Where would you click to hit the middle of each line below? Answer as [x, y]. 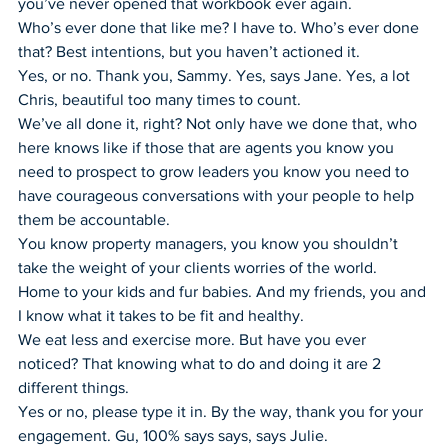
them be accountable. [94, 219]
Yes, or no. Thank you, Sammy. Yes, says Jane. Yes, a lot [216, 75]
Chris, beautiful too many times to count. [159, 99]
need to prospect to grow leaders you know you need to [215, 171]
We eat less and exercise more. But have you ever [194, 339]
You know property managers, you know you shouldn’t [210, 243]
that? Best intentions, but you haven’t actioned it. [189, 51]
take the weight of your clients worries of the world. [197, 267]
